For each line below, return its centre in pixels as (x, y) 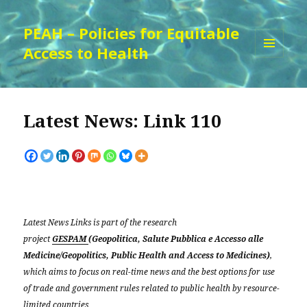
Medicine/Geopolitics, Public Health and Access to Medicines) (147, 255)
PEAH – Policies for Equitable (132, 33)
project (38, 239)
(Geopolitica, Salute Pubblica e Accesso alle (176, 239)
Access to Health (86, 53)
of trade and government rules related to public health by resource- (152, 288)
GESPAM (71, 239)
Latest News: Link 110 (123, 121)
